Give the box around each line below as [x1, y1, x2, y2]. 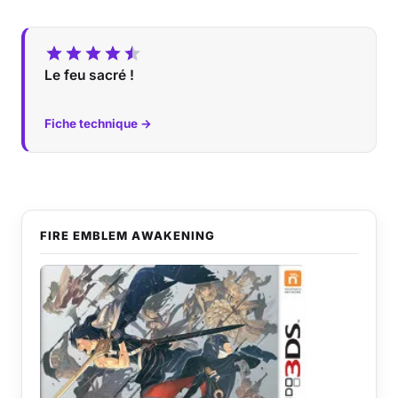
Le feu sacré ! [44, 67, 134, 84]
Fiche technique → [44, 116, 152, 131]
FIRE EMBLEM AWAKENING [40, 228, 215, 243]
